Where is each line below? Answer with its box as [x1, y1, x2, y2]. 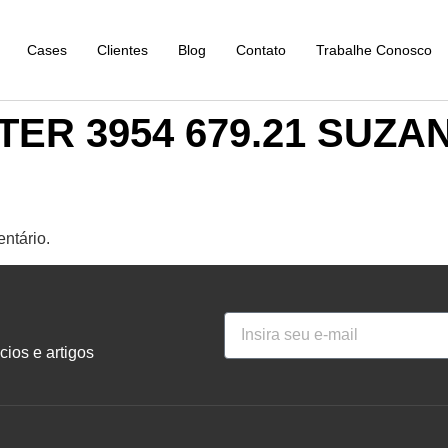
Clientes [97, 41, 149, 58]
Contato [236, 41, 287, 58]
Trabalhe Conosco [316, 41, 433, 58]
